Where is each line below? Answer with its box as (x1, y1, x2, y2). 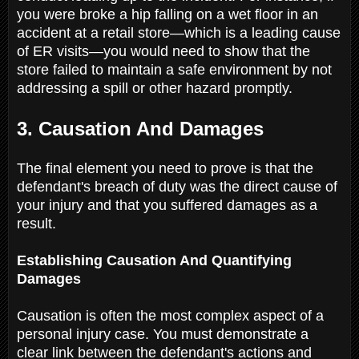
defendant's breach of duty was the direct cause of (17, 178, 337, 195)
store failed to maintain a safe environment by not (17, 61, 332, 78)
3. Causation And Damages (17, 117, 269, 139)
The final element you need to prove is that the (17, 159, 313, 176)
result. (17, 215, 60, 232)
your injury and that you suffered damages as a (17, 196, 317, 213)
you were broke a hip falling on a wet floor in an (17, 6, 318, 22)
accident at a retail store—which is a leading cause (17, 24, 341, 41)
